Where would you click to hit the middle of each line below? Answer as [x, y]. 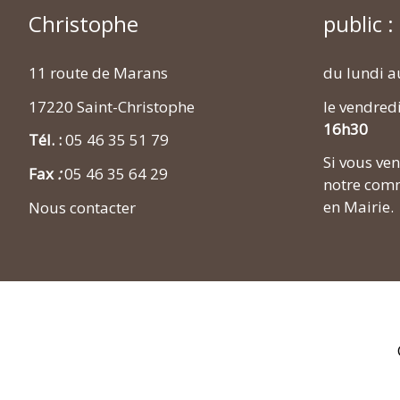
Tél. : [47, 140]
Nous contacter [82, 207]
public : [358, 23]
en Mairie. [358, 207]
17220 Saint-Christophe [112, 106]
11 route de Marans [98, 72]
